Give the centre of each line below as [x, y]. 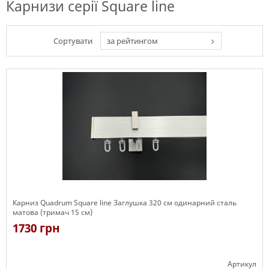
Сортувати [73, 41]
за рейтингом [132, 41]
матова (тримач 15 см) [53, 212]
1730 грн [36, 228]
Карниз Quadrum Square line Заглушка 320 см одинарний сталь [125, 203]
